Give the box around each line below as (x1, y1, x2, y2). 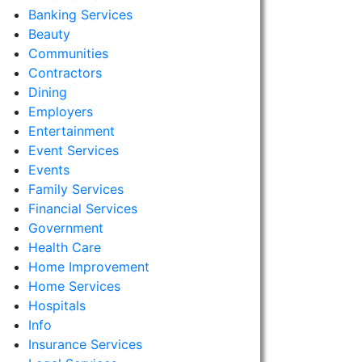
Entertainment (27, 123, 115, 139)
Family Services (27, 181, 124, 197)
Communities (27, 45, 108, 61)
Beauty (27, 26, 70, 42)
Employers (27, 103, 93, 120)
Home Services (27, 278, 120, 294)
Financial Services (27, 200, 137, 217)
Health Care (27, 239, 101, 255)
